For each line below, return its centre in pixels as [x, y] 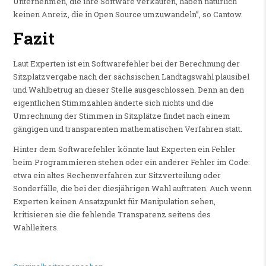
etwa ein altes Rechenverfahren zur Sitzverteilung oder [117, 175]
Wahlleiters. [36, 228]
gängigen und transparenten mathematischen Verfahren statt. [127, 129]
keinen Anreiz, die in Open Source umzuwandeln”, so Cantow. [128, 14]
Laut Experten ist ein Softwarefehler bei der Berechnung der [126, 64]
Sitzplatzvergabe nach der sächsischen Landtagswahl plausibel [131, 77]
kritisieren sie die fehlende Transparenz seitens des [112, 215]
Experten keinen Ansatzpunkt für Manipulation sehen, [114, 202]
